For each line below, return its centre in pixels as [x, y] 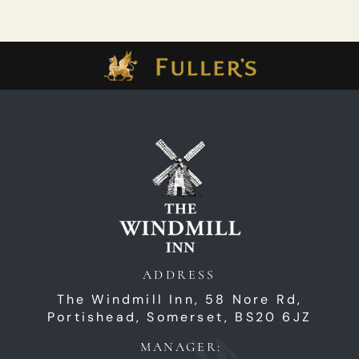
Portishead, [97, 317]
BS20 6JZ [273, 317]
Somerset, [191, 317]
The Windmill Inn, [128, 300]
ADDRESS [179, 275]
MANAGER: [181, 347]
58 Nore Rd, [254, 300]
